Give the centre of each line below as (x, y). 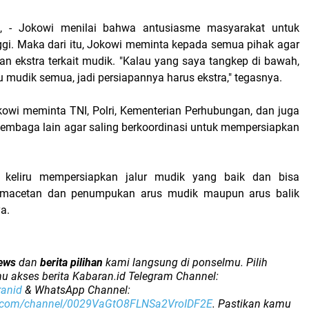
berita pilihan (71, 262)
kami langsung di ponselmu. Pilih (185, 262)
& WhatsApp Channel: (76, 290)
